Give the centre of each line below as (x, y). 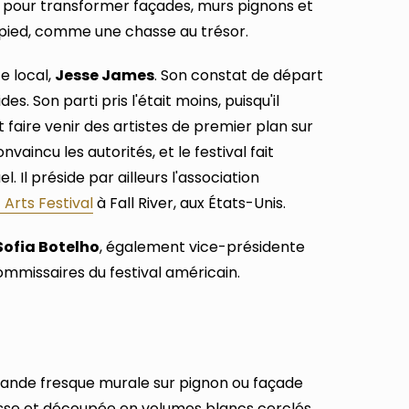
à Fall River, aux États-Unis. (189, 203)
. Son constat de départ (239, 75)
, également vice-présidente (202, 246)
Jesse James (105, 75)
